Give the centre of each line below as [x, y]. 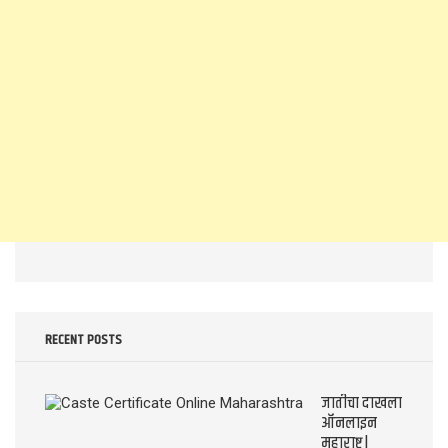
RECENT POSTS [83, 340]
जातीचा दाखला [361, 404]
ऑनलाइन [349, 424]
